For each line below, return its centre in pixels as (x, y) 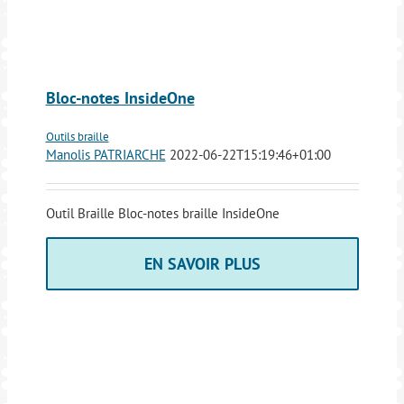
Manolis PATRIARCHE (106, 154)
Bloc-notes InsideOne (120, 97)
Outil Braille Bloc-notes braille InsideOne (162, 213)
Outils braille (77, 136)
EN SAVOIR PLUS (202, 263)
